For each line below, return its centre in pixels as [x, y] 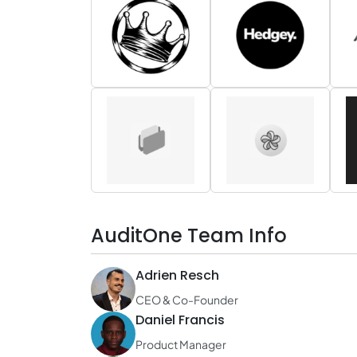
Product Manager [181, 344]
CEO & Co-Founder [187, 300]
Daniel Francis [180, 320]
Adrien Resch [177, 275]
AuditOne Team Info [189, 235]
